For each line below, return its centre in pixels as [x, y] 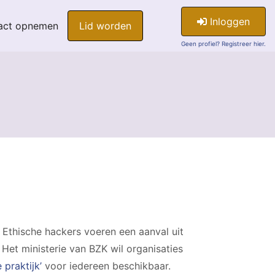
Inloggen [228, 21]
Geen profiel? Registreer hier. [223, 44]
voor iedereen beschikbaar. [106, 266]
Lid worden [105, 26]
